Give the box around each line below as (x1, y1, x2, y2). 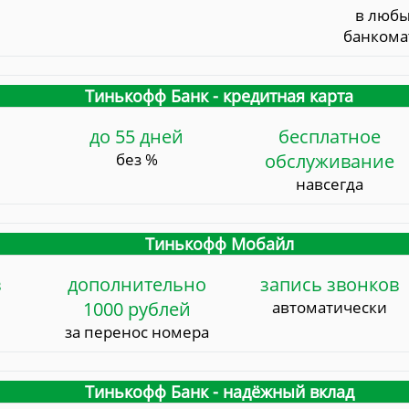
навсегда (295, 173, 363, 195)
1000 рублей (82, 297, 191, 322)
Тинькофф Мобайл (144, 233, 294, 256)
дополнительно (67, 272, 206, 298)
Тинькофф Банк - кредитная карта (85, 85, 354, 108)
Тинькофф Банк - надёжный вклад (84, 381, 354, 404)
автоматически (271, 297, 387, 319)
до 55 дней (89, 124, 184, 150)
